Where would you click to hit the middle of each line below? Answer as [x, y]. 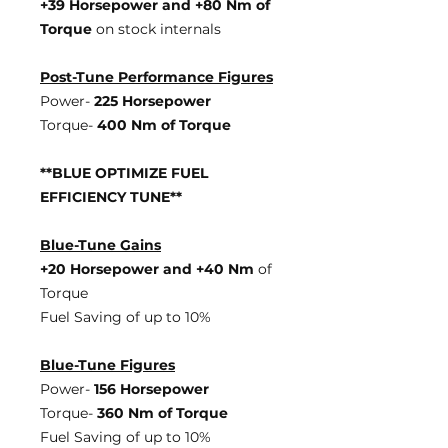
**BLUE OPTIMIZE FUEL [124, 173]
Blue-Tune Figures [107, 365]
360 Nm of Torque [162, 413]
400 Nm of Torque [164, 125]
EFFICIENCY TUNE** [111, 197]
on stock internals [158, 29]
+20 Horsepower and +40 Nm [147, 269]
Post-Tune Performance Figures [156, 77]
